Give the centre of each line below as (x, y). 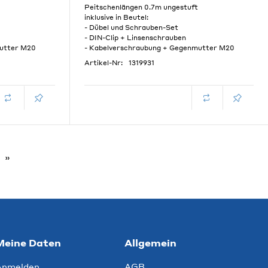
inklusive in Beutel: (116, 17)
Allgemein (150, 243)
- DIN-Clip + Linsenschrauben (135, 38)
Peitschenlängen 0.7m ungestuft (141, 7)
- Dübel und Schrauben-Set (131, 28)
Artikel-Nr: (103, 63)
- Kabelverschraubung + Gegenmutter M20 (159, 48)
